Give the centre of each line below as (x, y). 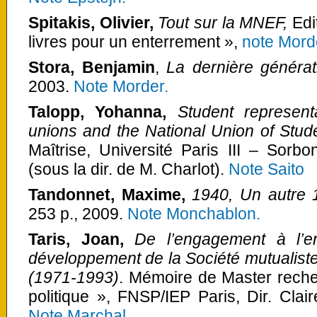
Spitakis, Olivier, (93, 22)
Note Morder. (121, 86)
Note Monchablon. (192, 214)
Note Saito (266, 169)
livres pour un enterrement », (135, 41)
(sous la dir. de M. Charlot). (128, 169)
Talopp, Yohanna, (103, 112)
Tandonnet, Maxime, (110, 195)
